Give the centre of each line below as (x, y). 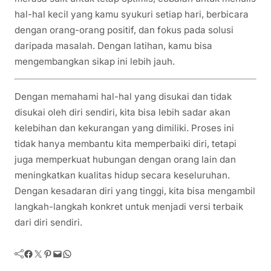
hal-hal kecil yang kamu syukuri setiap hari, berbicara (132, 14)
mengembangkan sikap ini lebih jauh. (95, 61)
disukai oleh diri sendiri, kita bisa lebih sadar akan (122, 113)
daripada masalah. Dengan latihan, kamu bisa (113, 45)
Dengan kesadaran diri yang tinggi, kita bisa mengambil (135, 191)
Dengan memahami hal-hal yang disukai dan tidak (123, 97)
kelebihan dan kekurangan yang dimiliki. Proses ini (124, 128)
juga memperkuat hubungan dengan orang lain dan (125, 160)
